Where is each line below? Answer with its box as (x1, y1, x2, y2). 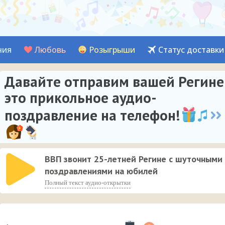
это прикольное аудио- (5, 88, 157, 107)
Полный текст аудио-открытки (45, 179, 131, 186)
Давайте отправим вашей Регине (5, 72, 224, 91)
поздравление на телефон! (5, 105, 180, 125)
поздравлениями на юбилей (45, 165, 158, 177)
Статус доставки (158, 44, 224, 55)
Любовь (35, 44, 66, 55)
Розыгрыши (89, 44, 135, 55)
